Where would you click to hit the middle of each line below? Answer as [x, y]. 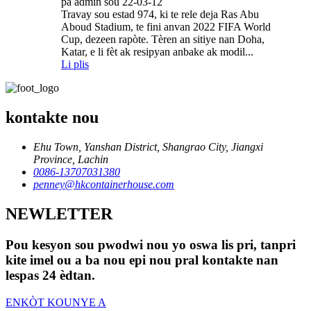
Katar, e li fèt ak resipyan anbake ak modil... [157, 52]
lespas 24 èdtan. [50, 275]
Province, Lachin [71, 160]
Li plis [75, 65]
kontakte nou [52, 118]
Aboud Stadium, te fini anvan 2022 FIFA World [166, 27]
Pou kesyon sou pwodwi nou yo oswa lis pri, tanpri [151, 244]
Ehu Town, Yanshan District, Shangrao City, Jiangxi [148, 147]
